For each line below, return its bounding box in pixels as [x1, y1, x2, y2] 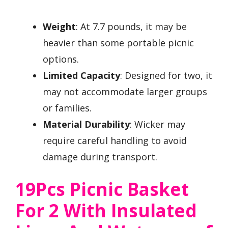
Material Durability [43, 118, 130, 131]
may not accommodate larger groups [43, 85, 207, 98]
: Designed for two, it [120, 69, 212, 82]
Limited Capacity [43, 69, 120, 82]
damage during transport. [43, 151, 157, 163]
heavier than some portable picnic [43, 37, 194, 49]
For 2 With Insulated [15, 198, 197, 223]
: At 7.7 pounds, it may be [76, 20, 187, 33]
